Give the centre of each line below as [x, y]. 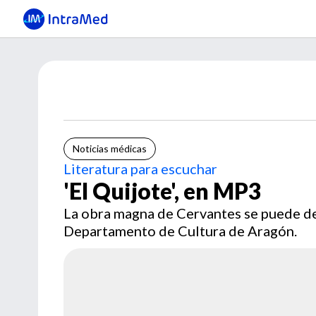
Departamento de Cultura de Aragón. [180, 231]
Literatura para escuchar [140, 169]
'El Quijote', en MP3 [163, 191]
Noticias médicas [110, 148]
